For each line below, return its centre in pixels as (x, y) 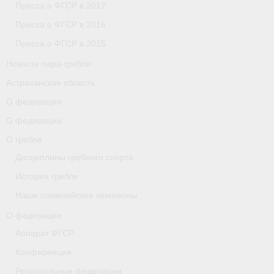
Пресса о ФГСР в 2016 (61, 24)
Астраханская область (50, 82)
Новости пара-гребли (49, 63)
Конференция (43, 252)
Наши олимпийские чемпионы (76, 195)
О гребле (24, 139)
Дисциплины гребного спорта (74, 157)
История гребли (47, 176)
